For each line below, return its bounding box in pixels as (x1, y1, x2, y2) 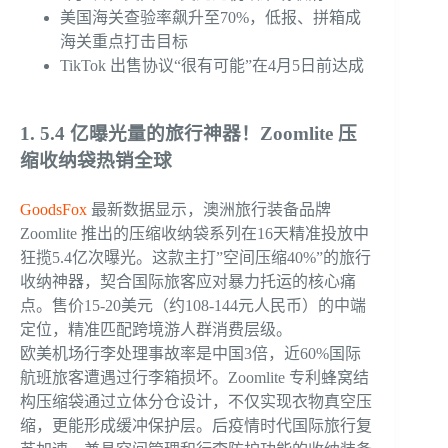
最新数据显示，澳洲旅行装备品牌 (87, 201, 331, 219)
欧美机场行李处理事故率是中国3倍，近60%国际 (20, 345, 361, 363)
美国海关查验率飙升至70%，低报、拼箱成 (60, 9, 361, 27)
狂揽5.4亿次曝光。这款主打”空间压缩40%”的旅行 (20, 249, 371, 267)
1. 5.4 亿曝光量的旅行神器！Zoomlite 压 (20, 123, 357, 145)
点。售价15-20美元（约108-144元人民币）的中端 (20, 297, 366, 315)
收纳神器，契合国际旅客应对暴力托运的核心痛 (20, 273, 356, 291)
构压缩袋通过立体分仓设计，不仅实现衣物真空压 (20, 393, 372, 411)
